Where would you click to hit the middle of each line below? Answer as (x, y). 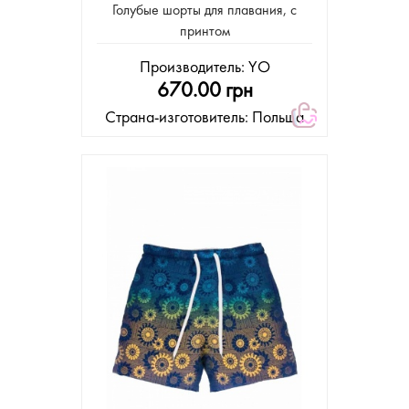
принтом (204, 31)
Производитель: (194, 68)
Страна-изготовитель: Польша (204, 118)
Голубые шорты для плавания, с (204, 10)
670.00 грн (204, 91)
